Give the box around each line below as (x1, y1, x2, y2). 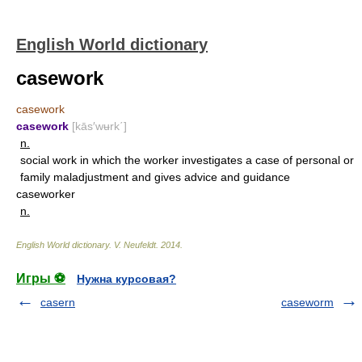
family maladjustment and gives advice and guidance (20, 170, 290, 183)
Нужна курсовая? (77, 272, 176, 285)
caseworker (16, 187, 75, 200)
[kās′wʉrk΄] (72, 120, 127, 133)
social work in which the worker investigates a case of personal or (20, 154, 354, 166)
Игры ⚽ (16, 271, 65, 285)
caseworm (281, 296, 334, 309)
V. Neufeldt (114, 240, 156, 250)
